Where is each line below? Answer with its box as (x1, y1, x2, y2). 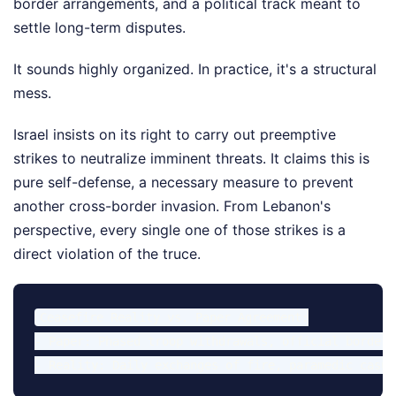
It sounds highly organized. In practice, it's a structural (13, 59, 377, 78)
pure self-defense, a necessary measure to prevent (13, 172, 354, 191)
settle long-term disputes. (13, 18, 186, 36)
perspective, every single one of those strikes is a (13, 220, 346, 239)
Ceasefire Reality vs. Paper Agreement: (40, 309, 308, 324)
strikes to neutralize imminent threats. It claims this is (13, 148, 369, 167)
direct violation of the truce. (13, 244, 201, 263)
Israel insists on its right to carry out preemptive (13, 125, 336, 143)
